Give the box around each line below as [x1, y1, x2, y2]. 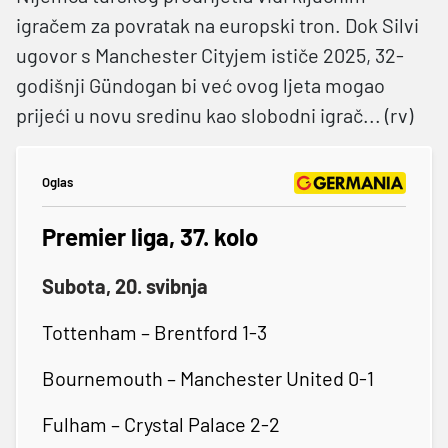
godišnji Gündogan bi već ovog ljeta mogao [16, 72, 385, 97]
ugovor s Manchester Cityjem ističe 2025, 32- [16, 42, 404, 67]
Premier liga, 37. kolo [42, 221, 258, 251]
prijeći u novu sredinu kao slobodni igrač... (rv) [16, 102, 413, 127]
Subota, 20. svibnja [42, 273, 208, 298]
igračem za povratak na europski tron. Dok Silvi [16, 12, 419, 37]
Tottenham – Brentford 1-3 [42, 319, 267, 344]
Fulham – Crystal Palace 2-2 [42, 411, 280, 436]
